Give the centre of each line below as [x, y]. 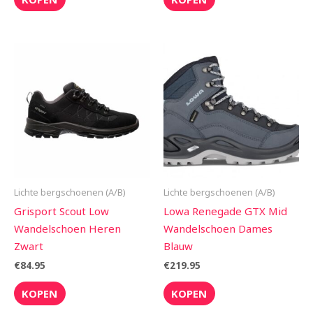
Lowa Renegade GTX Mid [225, 211]
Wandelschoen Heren [67, 228]
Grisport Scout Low [61, 211]
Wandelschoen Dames [218, 228]
